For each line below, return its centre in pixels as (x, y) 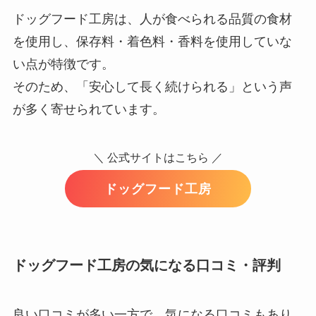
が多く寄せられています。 (89, 109)
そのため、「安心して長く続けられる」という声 (152, 86)
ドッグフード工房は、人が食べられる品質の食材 (152, 19)
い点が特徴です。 (63, 64)
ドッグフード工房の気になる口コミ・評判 (146, 266)
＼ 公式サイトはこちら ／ (158, 158)
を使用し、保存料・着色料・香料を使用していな (152, 41)
